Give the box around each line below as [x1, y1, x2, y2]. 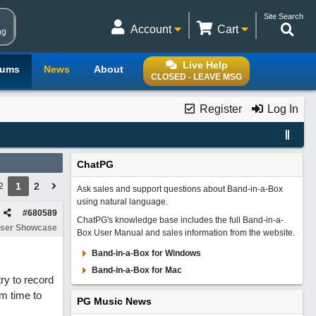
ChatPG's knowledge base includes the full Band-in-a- [76, 215, 284, 225]
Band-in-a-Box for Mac [91, 265, 182, 275]
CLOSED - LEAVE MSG [151, 72, 242, 82]
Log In [264, 103, 298, 115]
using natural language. [76, 197, 168, 207]
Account [130, 23, 174, 35]
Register [196, 103, 242, 115]
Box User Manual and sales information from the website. [76, 228, 295, 238]
